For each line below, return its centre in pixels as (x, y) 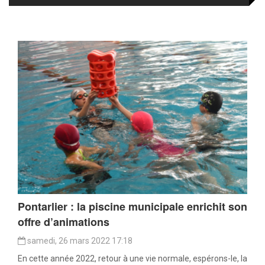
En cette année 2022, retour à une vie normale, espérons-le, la (132, 258)
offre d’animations (64, 222)
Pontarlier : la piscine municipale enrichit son (132, 206)
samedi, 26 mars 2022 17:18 (79, 240)
